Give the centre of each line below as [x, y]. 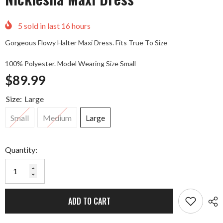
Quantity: [21, 150]
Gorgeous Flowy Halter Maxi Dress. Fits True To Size [86, 42]
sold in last [42, 25]
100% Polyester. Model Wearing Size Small [70, 63]
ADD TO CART [89, 201]
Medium [57, 118]
